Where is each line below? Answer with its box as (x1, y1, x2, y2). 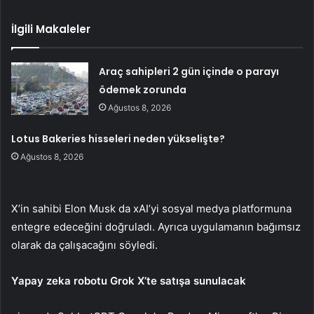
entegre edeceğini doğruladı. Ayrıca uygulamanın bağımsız (11, 219, 301, 233)
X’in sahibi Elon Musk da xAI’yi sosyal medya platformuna (11, 201, 292, 215)
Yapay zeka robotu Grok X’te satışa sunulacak (11, 273, 246, 287)
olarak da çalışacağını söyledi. (11, 238, 158, 252)
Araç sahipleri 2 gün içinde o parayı (99, 64, 280, 78)
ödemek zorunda (99, 82, 187, 97)
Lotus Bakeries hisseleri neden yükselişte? (11, 131, 226, 146)
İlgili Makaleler (11, 21, 90, 36)
